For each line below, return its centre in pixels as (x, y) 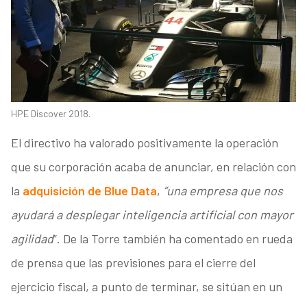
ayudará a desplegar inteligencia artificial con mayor (152, 215)
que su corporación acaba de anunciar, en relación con (153, 167)
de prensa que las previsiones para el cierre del (133, 263)
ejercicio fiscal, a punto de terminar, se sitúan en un (146, 287)
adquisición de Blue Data (89, 191)
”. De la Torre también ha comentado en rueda (173, 239)
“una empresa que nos (223, 191)
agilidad (32, 239)
